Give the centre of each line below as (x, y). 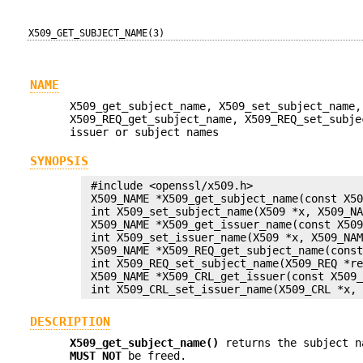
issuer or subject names (145, 132)
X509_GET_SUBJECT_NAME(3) (97, 33)
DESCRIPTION (70, 321)
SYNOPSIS (59, 161)
